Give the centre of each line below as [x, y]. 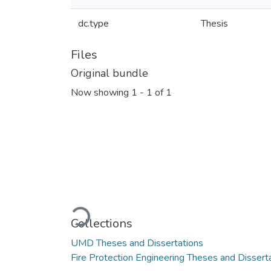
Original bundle [109, 73]
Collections [102, 223]
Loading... [92, 213]
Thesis [214, 24]
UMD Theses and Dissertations [137, 243]
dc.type [93, 24]
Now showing [101, 93]
